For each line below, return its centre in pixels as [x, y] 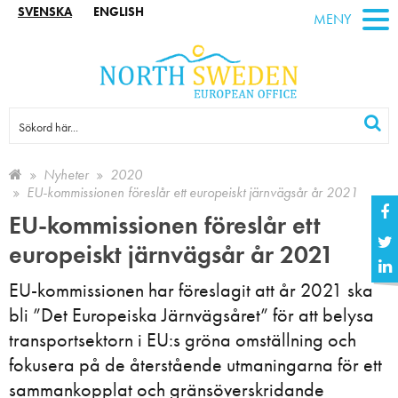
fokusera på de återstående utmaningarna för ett [195, 364]
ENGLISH [119, 12]
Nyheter [66, 174]
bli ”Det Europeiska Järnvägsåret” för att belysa [191, 314]
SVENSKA [45, 12]
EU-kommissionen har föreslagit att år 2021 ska [191, 290]
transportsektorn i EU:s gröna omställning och [183, 339]
